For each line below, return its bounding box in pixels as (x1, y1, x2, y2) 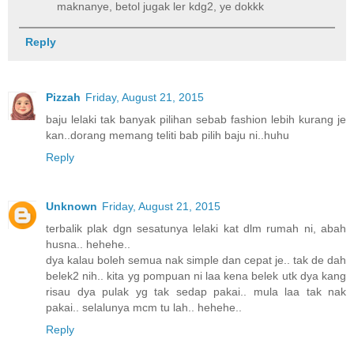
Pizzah (46, 90, 81, 104)
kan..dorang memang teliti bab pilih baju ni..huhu (46, 128, 289, 141)
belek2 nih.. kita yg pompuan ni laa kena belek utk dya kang (46, 269, 346, 282)
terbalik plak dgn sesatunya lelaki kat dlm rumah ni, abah (46, 221, 346, 235)
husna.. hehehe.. (46, 237, 130, 250)
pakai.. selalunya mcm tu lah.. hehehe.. (46, 300, 242, 314)
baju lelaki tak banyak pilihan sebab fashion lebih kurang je (46, 112, 346, 126)
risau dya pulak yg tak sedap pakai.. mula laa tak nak (46, 284, 346, 298)
